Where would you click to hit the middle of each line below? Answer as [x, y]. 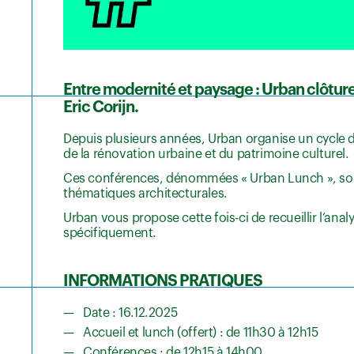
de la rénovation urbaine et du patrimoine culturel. [206, 154]
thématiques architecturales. [145, 194]
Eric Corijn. [101, 108]
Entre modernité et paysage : [162, 90]
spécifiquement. [110, 233]
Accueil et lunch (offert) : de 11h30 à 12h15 [201, 333]
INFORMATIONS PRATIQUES [163, 282]
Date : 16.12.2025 [130, 313]
